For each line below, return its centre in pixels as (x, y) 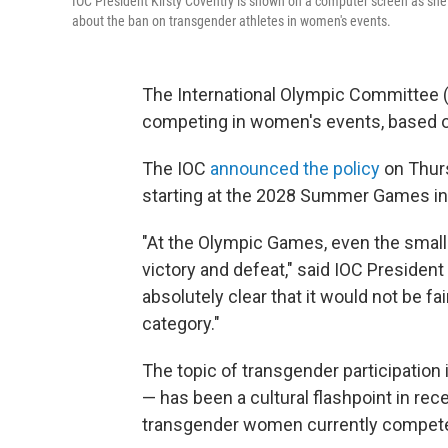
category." (181, 324)
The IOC (176, 169)
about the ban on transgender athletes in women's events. (231, 21)
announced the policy (295, 169)
